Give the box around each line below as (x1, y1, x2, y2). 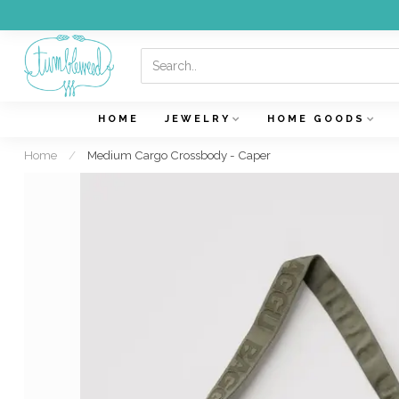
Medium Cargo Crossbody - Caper (87, 148, 271, 162)
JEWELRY (164, 113, 231, 125)
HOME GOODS (266, 113, 365, 125)
